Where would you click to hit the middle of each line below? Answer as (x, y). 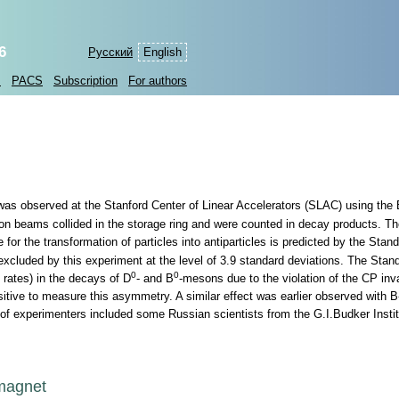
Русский (110, 52)
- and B (155, 278)
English (163, 52)
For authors (158, 81)
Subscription (85, 81)
